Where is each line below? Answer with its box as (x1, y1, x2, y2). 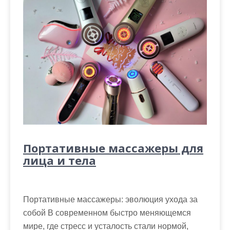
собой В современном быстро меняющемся (23, 208, 191, 218)
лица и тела (23, 152, 96, 168)
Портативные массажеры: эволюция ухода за (23, 195, 198, 204)
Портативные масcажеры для (23, 140, 203, 156)
